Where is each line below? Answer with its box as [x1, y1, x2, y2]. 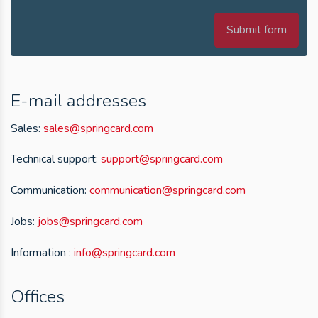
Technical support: [11, 151, 101, 168]
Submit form [226, 22, 287, 38]
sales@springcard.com [43, 120, 153, 136]
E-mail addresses [11, 89, 146, 114]
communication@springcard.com [89, 182, 246, 199]
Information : [11, 244, 74, 261]
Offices [11, 285, 65, 309]
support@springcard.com [101, 151, 223, 168]
